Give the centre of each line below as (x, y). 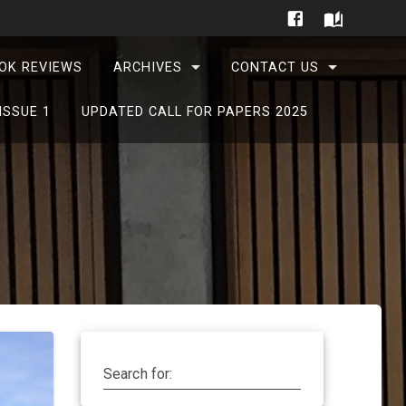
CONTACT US (275, 67)
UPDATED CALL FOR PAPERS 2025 (195, 111)
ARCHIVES (147, 67)
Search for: (138, 373)
